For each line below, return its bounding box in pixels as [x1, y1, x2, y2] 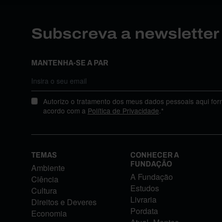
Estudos [130, 182, 159, 194]
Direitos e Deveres [31, 196, 97, 208]
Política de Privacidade [87, 106, 159, 115]
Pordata [130, 205, 158, 217]
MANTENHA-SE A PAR [31, 58, 108, 67]
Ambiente [31, 162, 65, 173]
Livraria [130, 193, 157, 205]
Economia [31, 207, 67, 219]
